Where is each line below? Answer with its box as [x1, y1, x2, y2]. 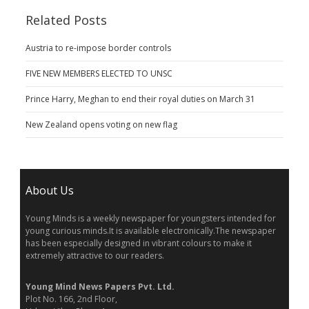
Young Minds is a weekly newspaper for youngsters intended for [25, 212, 276, 224]
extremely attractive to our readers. [25, 249, 164, 261]
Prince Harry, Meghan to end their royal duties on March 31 [25, 92, 255, 105]
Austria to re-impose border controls [25, 41, 171, 54]
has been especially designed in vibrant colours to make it [25, 237, 252, 249]
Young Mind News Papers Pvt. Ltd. [25, 280, 175, 292]
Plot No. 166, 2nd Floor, [25, 292, 117, 305]
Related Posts [25, 11, 107, 28]
